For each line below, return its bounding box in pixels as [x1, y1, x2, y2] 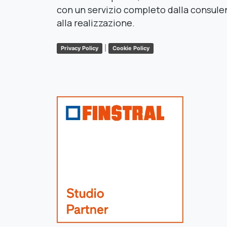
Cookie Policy [112, 44, 149, 52]
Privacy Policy [61, 44, 98, 52]
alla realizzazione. [57, 17, 135, 29]
